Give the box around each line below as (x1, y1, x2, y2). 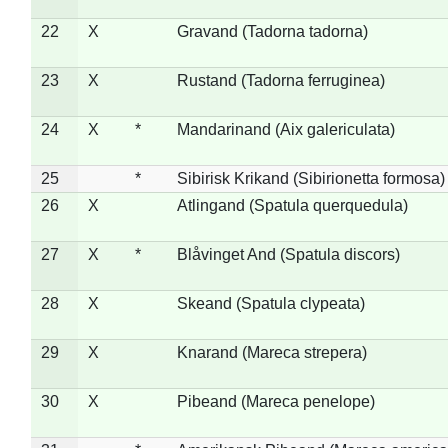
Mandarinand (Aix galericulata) (176, 120, 395, 138)
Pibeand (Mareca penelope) (176, 392, 375, 410)
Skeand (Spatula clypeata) (176, 294, 365, 312)
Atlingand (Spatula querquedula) (176, 196, 408, 214)
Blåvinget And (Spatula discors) (176, 245, 400, 263)
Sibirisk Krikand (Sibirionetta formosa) (176, 169, 445, 187)
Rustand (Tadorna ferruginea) (176, 71, 385, 89)
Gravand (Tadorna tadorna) (176, 22, 368, 40)
